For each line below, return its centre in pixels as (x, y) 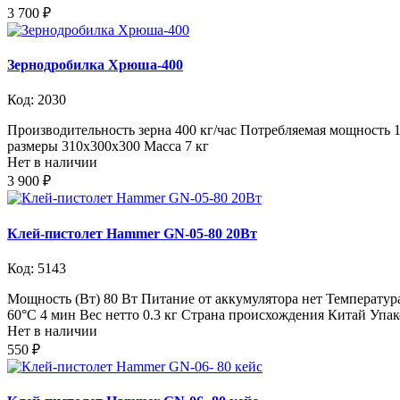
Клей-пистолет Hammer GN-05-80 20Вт (132, 233)
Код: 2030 (37, 100)
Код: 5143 (37, 268)
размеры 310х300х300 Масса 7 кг (108, 146)
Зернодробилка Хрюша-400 (95, 65)
